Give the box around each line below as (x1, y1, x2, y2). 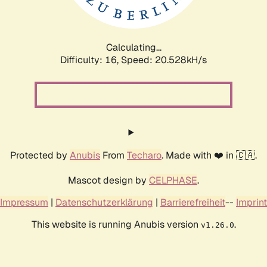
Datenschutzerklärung (55, 195, 153, 209)
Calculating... (105, 41, 162, 54)
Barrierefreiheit (160, 195, 225, 209)
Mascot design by (68, 173, 149, 187)
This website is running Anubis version (31, 218, 201, 231)
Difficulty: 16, (60, 53, 121, 66)
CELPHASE (149, 173, 197, 187)
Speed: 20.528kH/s (121, 53, 207, 66)
